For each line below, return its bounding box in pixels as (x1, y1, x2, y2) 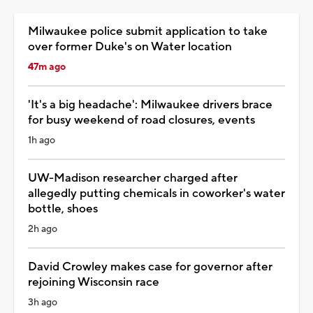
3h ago (28, 296, 57, 310)
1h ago (28, 134, 55, 147)
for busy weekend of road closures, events (28, 112, 255, 129)
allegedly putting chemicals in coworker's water (28, 186, 285, 202)
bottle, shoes (28, 201, 98, 217)
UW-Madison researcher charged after (28, 170, 238, 187)
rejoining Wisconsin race (28, 275, 159, 291)
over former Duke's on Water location (28, 39, 232, 55)
